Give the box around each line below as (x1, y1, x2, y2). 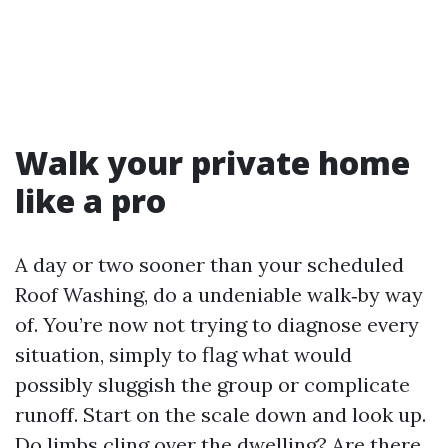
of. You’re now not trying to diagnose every (15, 312, 419, 337)
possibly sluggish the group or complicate (15, 372, 410, 397)
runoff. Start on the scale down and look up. (15, 402, 426, 427)
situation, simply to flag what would (15, 342, 352, 367)
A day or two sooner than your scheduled (15, 252, 404, 277)
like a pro (15, 179, 166, 222)
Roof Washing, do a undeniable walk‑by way (15, 282, 423, 307)
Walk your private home (15, 141, 410, 184)
